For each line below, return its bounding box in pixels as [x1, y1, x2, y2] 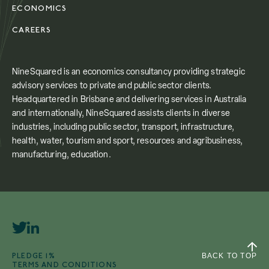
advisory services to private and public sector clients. [12, 80, 212, 91]
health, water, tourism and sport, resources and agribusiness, [12, 135, 243, 146]
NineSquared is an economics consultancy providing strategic [12, 66, 245, 77]
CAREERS [12, 25, 52, 35]
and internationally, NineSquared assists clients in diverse [12, 107, 230, 118]
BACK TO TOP [201, 252, 257, 260]
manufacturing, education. [12, 149, 111, 160]
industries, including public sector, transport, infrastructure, [12, 121, 235, 132]
